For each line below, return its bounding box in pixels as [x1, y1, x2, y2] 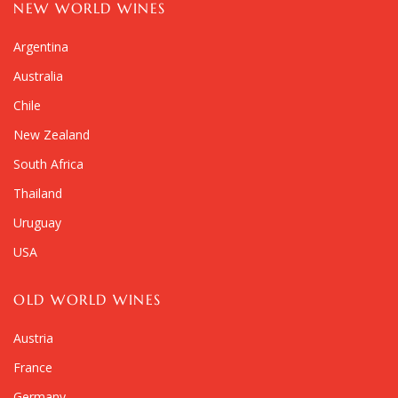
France [13, 359, 52, 377]
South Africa [13, 155, 84, 173]
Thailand [13, 185, 62, 203]
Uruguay [13, 214, 61, 232]
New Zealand [13, 126, 90, 144]
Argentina [13, 38, 68, 56]
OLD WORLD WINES [13, 291, 162, 309]
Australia [13, 68, 63, 85]
